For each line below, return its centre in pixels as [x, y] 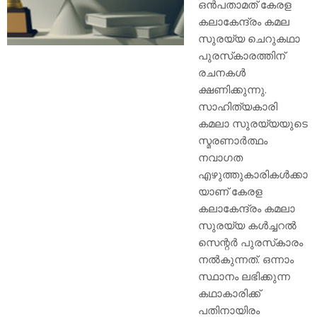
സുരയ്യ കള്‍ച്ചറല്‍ [247, 225]
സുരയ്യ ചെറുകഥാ [249, 38]
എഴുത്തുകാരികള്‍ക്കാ [253, 174]
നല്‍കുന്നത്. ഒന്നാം [246, 259]
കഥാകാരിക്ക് [229, 293]
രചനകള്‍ [222, 72]
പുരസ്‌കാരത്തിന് [242, 55]
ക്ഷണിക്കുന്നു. [232, 89]
